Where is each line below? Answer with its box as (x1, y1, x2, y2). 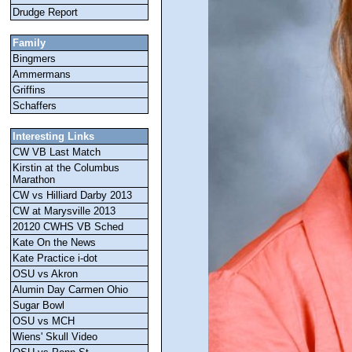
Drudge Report (13, 6, 78, 18)
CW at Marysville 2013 (13, 205, 115, 217)
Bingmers (13, 53, 56, 64)
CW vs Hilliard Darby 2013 (13, 189, 132, 201)
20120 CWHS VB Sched (13, 221, 123, 233)
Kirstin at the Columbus (13, 162, 119, 174)
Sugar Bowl (13, 299, 64, 311)
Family (13, 37, 46, 49)
